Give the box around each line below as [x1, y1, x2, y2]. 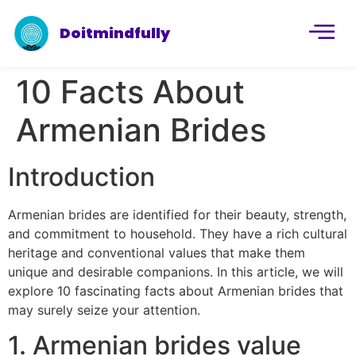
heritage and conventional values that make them [8, 245, 305, 261]
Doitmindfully [60, 22, 171, 43]
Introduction [8, 161, 155, 192]
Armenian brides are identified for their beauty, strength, [8, 207, 346, 222]
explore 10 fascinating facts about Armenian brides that [8, 283, 343, 299]
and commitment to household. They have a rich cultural [8, 226, 347, 242]
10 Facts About [16, 72, 245, 111]
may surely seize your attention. [8, 302, 200, 318]
